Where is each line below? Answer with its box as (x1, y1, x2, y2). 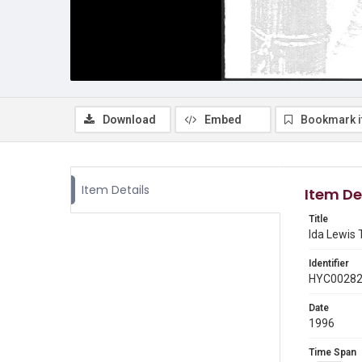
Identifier (309, 258, 349, 269)
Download (103, 113, 156, 126)
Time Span (309, 347, 356, 358)
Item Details (82, 182, 149, 198)
